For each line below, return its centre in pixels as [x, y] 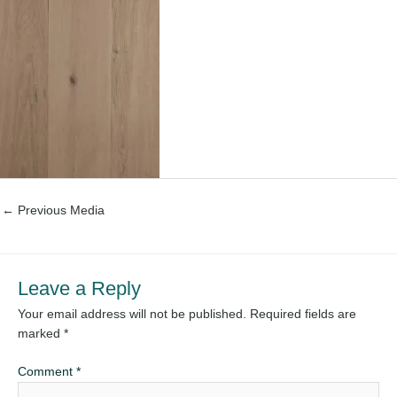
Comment [47, 371]
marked [41, 334]
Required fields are [303, 315]
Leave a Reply [79, 289]
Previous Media [59, 211]
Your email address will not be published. [132, 315]
